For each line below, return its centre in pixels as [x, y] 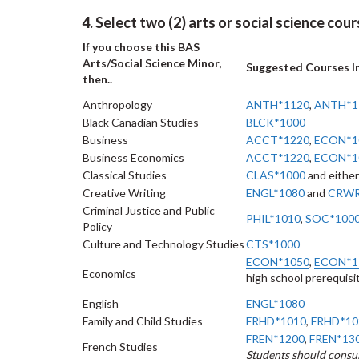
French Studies [120, 347]
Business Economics [133, 157]
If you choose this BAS [141, 47]
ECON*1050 [278, 262]
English [101, 303]
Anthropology [117, 105]
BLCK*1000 [276, 122]
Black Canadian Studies [141, 122]
